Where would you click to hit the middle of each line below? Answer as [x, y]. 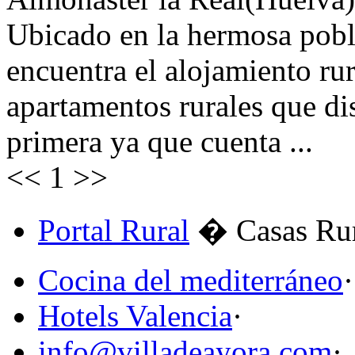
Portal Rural [114, 231]
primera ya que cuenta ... [160, 142]
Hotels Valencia [135, 316]
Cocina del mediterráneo [191, 281]
